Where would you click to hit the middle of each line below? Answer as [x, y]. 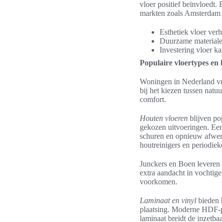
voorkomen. [159, 182]
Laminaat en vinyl [168, 200]
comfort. [153, 99]
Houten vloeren [164, 118]
